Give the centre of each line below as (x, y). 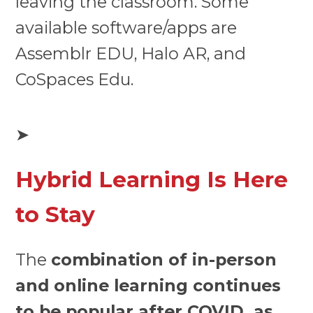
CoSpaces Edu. (75, 80)
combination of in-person (164, 259)
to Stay (56, 214)
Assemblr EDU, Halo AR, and (131, 54)
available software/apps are (126, 28)
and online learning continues (148, 285)
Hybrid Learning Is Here (152, 179)
